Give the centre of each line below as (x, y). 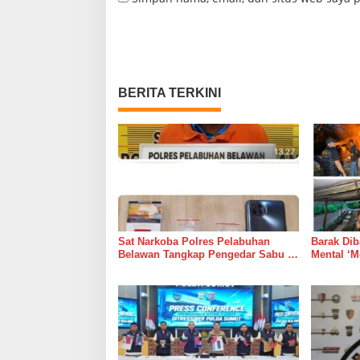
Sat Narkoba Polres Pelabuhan (194, 241)
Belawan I (142, 267)
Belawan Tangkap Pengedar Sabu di (208, 254)
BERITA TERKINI (170, 93)
